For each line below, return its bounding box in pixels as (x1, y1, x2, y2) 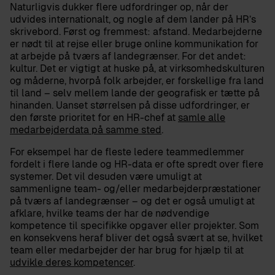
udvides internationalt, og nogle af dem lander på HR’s (10, 14, 256, 25)
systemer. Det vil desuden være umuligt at (10, 171, 202, 182)
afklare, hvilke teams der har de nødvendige (10, 207, 209, 219)
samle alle (178, 112, 225, 123)
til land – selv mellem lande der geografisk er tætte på (10, 87, 260, 99)
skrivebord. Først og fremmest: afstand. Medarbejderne (10, 26, 262, 37)
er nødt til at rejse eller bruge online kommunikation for (10, 38, 258, 50)
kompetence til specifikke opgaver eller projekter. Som (10, 220, 259, 231)
